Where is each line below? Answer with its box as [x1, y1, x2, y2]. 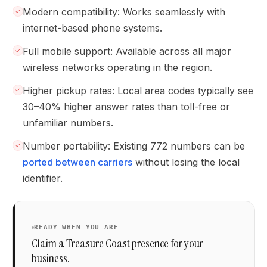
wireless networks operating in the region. [23, 61, 212, 73]
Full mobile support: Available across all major [23, 45, 231, 57]
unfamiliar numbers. [23, 116, 113, 129]
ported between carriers [23, 156, 132, 168]
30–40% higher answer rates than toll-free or [23, 100, 230, 113]
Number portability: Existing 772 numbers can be [23, 139, 245, 152]
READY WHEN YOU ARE [34, 223, 119, 231]
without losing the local [132, 156, 240, 168]
